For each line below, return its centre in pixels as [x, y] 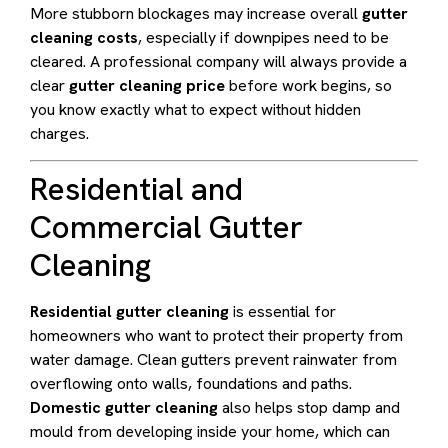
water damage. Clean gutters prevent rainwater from [213, 360]
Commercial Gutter [166, 227]
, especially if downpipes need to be [263, 37]
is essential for [282, 312]
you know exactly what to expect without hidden [195, 109]
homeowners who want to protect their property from [216, 336]
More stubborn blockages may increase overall [196, 13]
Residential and [136, 189]
